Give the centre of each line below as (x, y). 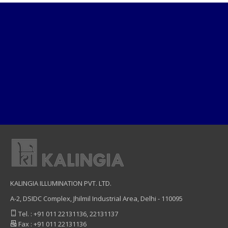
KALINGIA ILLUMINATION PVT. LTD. (61, 183)
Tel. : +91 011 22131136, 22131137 (67, 214)
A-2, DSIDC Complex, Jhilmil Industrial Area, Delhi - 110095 (96, 199)
